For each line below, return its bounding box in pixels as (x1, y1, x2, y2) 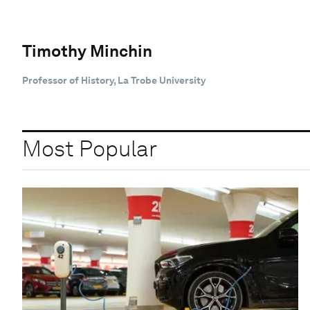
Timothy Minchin (22, 40, 152, 61)
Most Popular (22, 135, 157, 163)
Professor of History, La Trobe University (22, 74, 206, 86)
